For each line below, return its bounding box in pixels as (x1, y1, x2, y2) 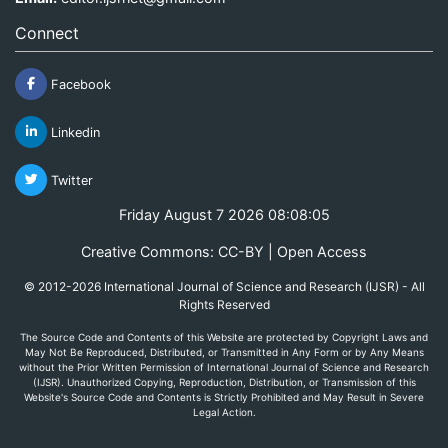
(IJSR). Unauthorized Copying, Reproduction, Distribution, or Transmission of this (32, 375, 416, 388)
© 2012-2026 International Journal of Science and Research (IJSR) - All (23, 278, 425, 294)
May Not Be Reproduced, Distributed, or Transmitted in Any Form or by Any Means (24, 345, 424, 358)
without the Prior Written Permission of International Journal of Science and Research (19, 360, 429, 373)
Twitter (47, 172, 93, 188)
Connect (15, 22, 79, 43)
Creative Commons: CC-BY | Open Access (81, 242, 367, 260)
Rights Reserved (178, 296, 270, 312)
